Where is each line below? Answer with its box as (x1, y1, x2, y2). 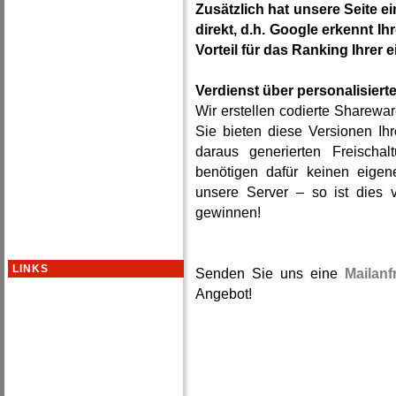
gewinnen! (195, 204, 261, 220)
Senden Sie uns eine (195, 265, 345, 281)
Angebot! (195, 286, 252, 301)
